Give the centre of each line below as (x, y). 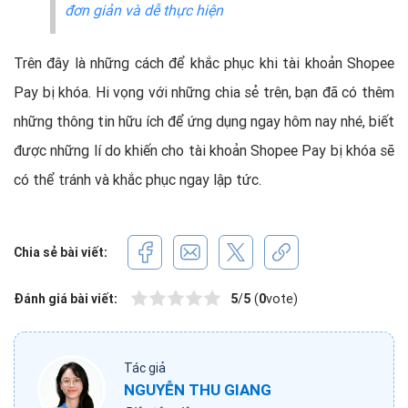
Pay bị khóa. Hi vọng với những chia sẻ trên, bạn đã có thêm (204, 92)
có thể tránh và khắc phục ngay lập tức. (139, 180)
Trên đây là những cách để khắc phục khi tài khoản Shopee (204, 63)
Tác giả (145, 367)
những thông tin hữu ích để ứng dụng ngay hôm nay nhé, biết (204, 122)
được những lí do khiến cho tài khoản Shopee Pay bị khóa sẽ (204, 151)
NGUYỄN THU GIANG (198, 389)
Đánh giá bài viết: (66, 299)
